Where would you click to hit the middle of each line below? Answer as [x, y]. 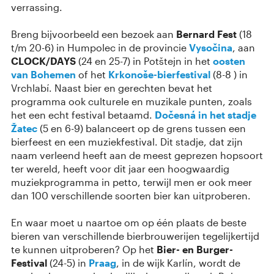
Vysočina [211, 47]
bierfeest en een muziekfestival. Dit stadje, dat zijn [127, 141]
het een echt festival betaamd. [83, 114]
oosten [229, 61]
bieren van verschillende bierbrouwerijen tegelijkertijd [135, 235]
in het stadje [227, 114]
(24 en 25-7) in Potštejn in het [144, 61]
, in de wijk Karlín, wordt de [178, 262]
